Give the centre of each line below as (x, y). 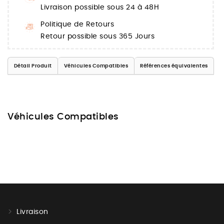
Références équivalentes (174, 66)
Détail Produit (33, 66)
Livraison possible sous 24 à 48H (100, 8)
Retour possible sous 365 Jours (97, 37)
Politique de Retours (77, 25)
